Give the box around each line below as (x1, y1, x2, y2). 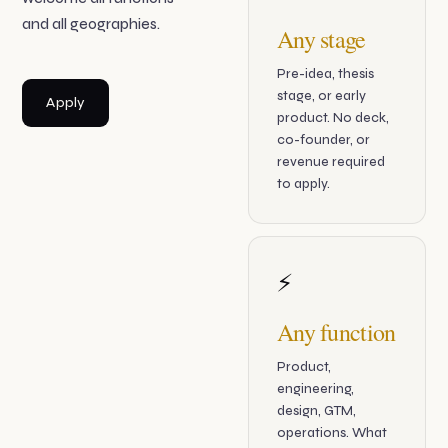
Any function (277, 316, 396, 349)
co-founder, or (277, 132, 370, 149)
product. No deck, (277, 110, 389, 127)
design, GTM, (277, 403, 356, 420)
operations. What (277, 425, 387, 442)
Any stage (277, 23, 366, 56)
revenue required (277, 154, 385, 171)
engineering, (277, 381, 354, 398)
